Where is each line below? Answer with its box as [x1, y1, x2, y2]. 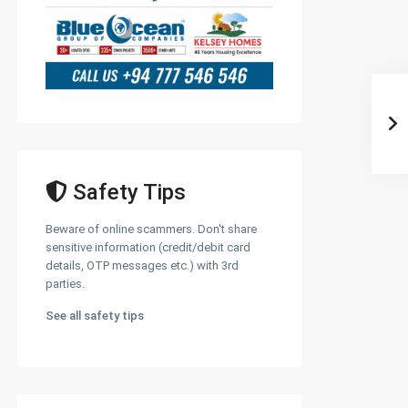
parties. [46, 277, 85, 291]
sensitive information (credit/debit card [46, 240, 250, 255]
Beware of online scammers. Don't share [46, 222, 257, 237]
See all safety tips [46, 309, 144, 323]
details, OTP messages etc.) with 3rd [46, 259, 239, 273]
